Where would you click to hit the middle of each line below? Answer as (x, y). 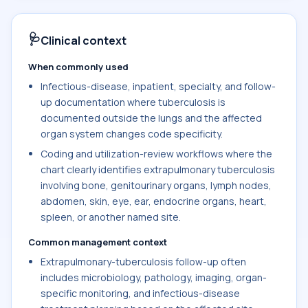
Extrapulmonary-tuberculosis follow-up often (143, 262)
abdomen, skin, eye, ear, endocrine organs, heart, (154, 201)
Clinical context (84, 41)
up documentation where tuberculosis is (133, 102)
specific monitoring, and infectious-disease (140, 293)
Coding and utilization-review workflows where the (156, 154)
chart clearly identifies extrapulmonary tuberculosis (158, 169)
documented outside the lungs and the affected (151, 118)
